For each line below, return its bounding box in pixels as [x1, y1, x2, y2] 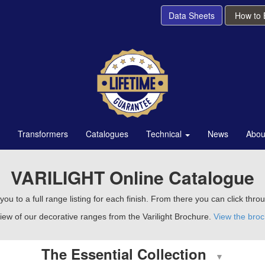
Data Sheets [169, 9, 215, 21]
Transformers [18, 128, 68, 140]
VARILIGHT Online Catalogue [11, 164, 254, 190]
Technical [146, 128, 184, 140]
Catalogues [86, 128, 128, 140]
